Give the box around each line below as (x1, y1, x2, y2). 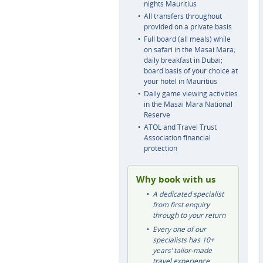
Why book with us (136, 173, 215, 185)
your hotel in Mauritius (144, 76, 217, 86)
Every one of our (153, 224, 206, 234)
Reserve (144, 110, 170, 120)
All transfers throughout (144, 11, 222, 21)
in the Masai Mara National (144, 99, 232, 109)
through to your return (153, 210, 225, 220)
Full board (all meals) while (144, 34, 231, 44)
